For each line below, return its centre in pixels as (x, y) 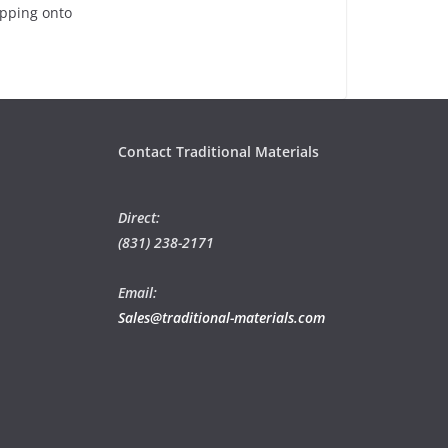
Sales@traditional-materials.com (221, 317)
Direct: (139, 217)
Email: (137, 292)
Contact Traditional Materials (218, 151)
